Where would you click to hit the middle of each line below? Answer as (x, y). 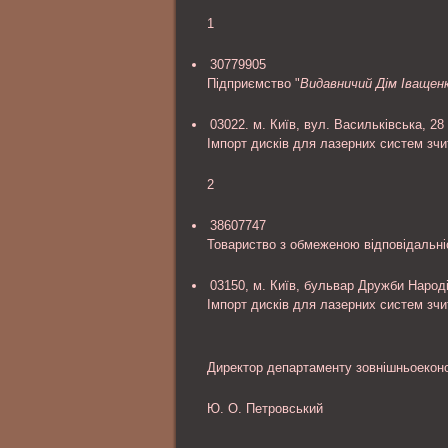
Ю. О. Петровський (265, 408)
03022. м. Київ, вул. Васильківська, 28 (327, 124)
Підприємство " (253, 83)
